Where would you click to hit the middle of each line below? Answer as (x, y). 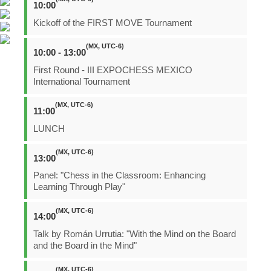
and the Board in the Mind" (85, 246)
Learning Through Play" (79, 187)
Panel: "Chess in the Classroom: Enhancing (119, 176)
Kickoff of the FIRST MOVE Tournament (113, 23)
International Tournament (82, 81)
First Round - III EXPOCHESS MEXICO (113, 70)
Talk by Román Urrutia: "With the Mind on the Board (135, 234)
